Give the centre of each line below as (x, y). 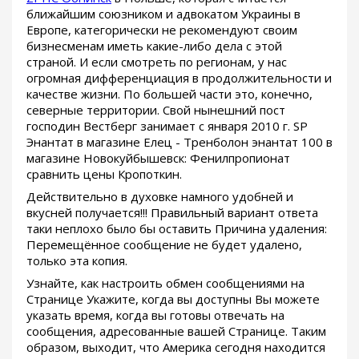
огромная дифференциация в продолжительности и (179, 78)
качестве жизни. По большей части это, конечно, (169, 94)
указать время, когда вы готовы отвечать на (155, 315)
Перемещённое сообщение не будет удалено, (164, 245)
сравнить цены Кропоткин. (104, 174)
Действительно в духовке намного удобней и (160, 197)
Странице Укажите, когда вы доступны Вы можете (173, 299)
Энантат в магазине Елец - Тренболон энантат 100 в (179, 142)
